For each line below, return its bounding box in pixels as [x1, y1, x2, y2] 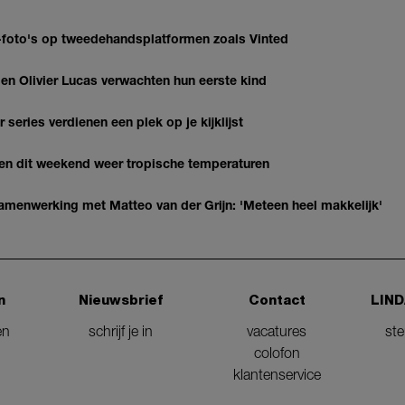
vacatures [247, 322, 307, 339]
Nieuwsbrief [79, 291, 164, 308]
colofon [253, 344, 300, 361]
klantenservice [232, 365, 321, 382]
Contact [248, 291, 306, 308]
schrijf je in [89, 322, 154, 339]
